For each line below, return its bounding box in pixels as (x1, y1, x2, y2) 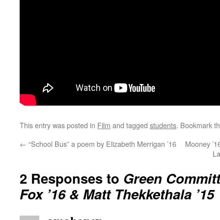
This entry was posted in (20, 120, 97, 130)
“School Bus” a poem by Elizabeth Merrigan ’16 (27, 138, 176, 149)
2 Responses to (20, 168, 123, 188)
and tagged (110, 120, 150, 130)
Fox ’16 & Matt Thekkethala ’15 (20, 184, 214, 203)
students (150, 120, 176, 130)
